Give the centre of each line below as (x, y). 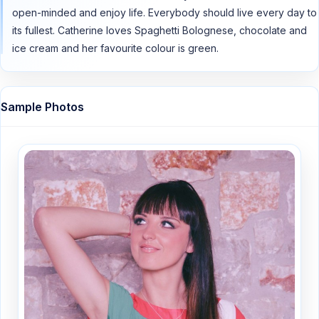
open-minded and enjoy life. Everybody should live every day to (164, 13)
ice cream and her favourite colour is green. (115, 48)
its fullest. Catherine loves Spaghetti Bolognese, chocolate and (159, 31)
